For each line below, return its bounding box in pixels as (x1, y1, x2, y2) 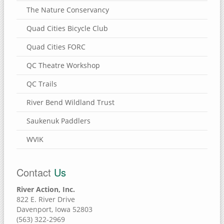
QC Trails (26, 78, 57, 88)
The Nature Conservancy (26, 4, 109, 14)
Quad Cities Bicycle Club (26, 23, 108, 33)
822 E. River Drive (16, 194, 75, 204)
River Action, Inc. (16, 184, 75, 194)
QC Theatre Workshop (26, 60, 100, 70)
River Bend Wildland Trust (26, 97, 114, 107)
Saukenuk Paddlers (26, 115, 90, 125)
